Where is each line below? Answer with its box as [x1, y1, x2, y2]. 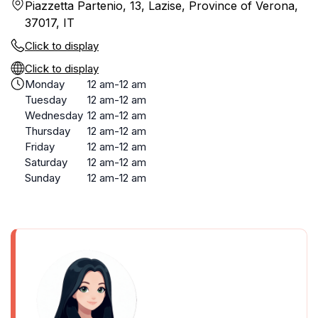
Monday [25, 77, 65, 91]
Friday [25, 140, 55, 153]
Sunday [25, 171, 60, 185]
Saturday [25, 155, 67, 169]
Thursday [25, 124, 70, 138]
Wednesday [25, 109, 83, 122]
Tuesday [25, 93, 67, 106]
